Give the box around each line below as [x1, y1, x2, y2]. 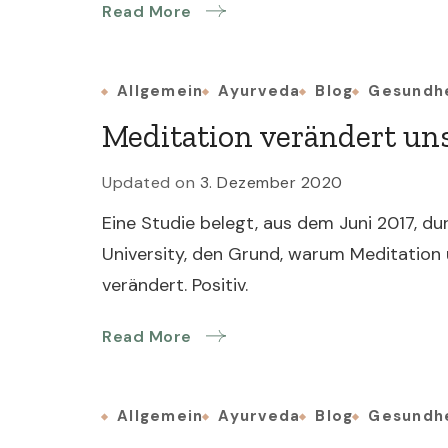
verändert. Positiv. [102, 273, 248, 297]
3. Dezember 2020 [199, 172, 343, 193]
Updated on [102, 172, 200, 193]
